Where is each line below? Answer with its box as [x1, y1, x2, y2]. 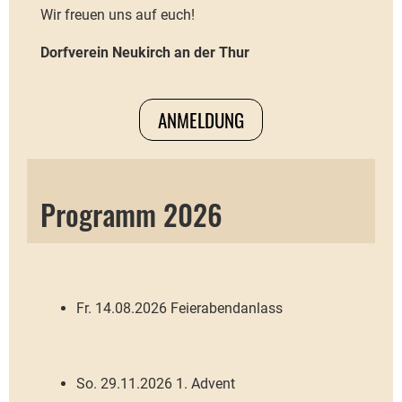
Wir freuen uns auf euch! [40, 5, 195, 23]
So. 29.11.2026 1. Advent [76, 374, 235, 392]
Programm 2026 [40, 192, 223, 235]
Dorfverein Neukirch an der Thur [40, 43, 249, 61]
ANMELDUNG [158, 105, 244, 134]
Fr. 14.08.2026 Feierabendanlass [76, 299, 283, 317]
